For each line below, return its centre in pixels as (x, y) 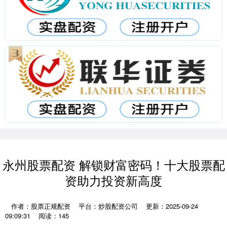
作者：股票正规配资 (42, 206)
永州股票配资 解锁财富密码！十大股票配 (113, 165)
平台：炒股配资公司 (108, 206)
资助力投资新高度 (113, 180)
